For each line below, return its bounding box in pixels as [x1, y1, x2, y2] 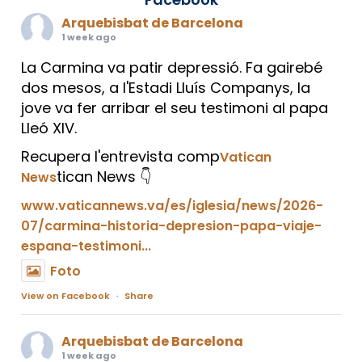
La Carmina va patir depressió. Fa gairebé [21, 57, 322, 78]
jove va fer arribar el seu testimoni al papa [21, 98, 328, 119]
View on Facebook [21, 289, 110, 303]
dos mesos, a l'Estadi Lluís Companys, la [21, 78, 310, 99]
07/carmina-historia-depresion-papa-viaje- [21, 217, 322, 236]
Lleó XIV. [21, 118, 77, 139]
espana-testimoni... [21, 237, 151, 256]
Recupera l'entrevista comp [21, 146, 220, 167]
